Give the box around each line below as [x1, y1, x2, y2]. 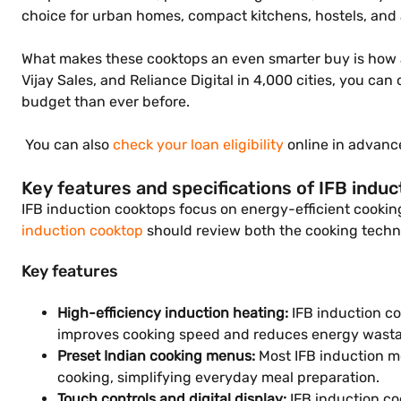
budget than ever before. [21, 93, 190, 110]
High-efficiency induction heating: [57, 304, 288, 321]
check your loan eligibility [113, 136, 284, 153]
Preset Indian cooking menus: [57, 347, 255, 364]
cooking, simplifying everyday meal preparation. [57, 369, 380, 386]
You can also [21, 136, 113, 153]
